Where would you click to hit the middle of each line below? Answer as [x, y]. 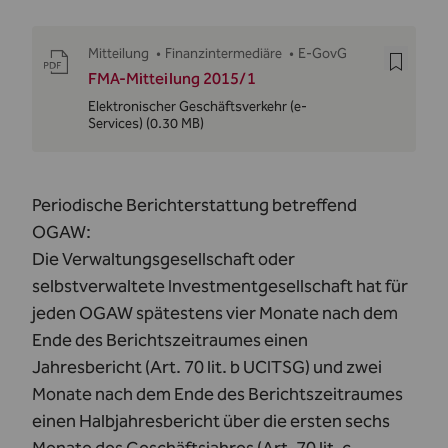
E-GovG [322, 53]
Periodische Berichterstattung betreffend [194, 205]
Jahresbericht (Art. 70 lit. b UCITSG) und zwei [207, 367]
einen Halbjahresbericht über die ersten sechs [211, 421]
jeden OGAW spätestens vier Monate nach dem [215, 313]
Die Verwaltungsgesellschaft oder [163, 259]
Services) [115, 123]
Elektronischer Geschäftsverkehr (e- [197, 106]
